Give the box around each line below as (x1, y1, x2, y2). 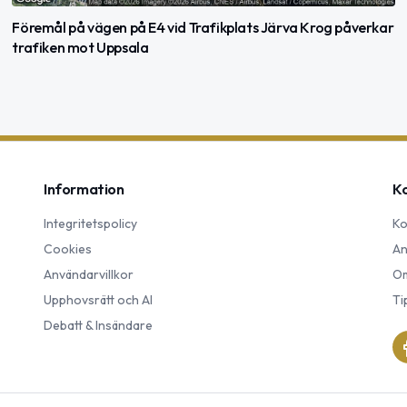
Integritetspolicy (44, 215, 137, 233)
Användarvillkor (44, 266, 134, 283)
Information (44, 180, 124, 199)
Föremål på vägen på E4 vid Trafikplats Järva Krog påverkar (12, 18, 394, 37)
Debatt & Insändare (44, 317, 153, 334)
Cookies (44, 241, 92, 258)
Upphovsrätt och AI (44, 292, 153, 309)
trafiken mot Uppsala (12, 38, 149, 57)
